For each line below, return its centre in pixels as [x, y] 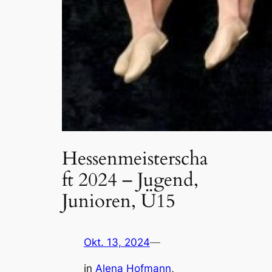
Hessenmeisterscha [135, 158]
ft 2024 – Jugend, [131, 179]
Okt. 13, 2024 [117, 243]
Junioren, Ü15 [119, 201]
